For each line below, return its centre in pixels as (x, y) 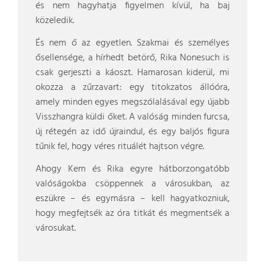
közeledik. (55, 21)
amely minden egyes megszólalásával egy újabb (132, 102)
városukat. (56, 228)
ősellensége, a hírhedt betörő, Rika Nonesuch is (132, 58)
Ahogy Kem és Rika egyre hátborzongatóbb (132, 169)
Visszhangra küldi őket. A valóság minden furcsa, (132, 117)
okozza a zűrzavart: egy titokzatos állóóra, (132, 88)
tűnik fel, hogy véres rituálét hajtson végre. (120, 147)
